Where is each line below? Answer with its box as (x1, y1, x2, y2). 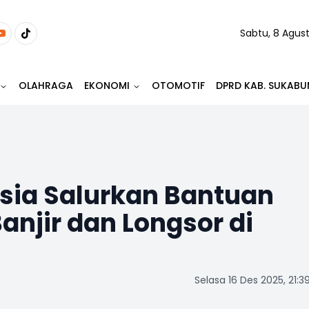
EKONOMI (84, 79, 130, 92)
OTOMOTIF (152, 79, 205, 92)
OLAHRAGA (19, 79, 73, 92)
